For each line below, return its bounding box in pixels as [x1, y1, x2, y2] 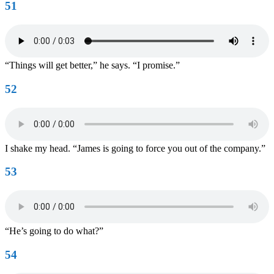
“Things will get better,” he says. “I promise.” [5, 60, 180, 71]
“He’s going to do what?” [5, 226, 103, 237]
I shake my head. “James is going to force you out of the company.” [5, 143, 265, 154]
